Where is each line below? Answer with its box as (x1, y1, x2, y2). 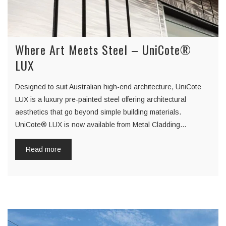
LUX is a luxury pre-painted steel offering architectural (15, 95, 186, 104)
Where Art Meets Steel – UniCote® (15, 40, 191, 59)
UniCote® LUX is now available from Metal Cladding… (15, 121, 187, 129)
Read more (26, 145, 61, 154)
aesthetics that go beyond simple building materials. (15, 108, 181, 117)
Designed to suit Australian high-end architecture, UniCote (15, 83, 201, 91)
